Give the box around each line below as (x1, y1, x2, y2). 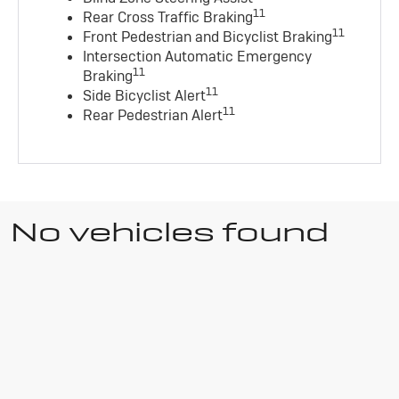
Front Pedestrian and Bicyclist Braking (83, 27, 333, 46)
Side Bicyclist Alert (83, 85, 207, 105)
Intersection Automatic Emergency (83, 46, 313, 66)
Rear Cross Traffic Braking (83, 7, 254, 27)
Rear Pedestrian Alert (83, 105, 224, 125)
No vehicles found (11, 214, 329, 249)
